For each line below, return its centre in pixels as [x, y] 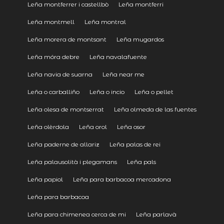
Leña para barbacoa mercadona [122, 179]
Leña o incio [107, 91]
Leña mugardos [140, 39]
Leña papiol [45, 179]
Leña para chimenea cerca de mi [76, 214]
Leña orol [93, 126]
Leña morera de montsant [67, 39]
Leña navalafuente [118, 56]
